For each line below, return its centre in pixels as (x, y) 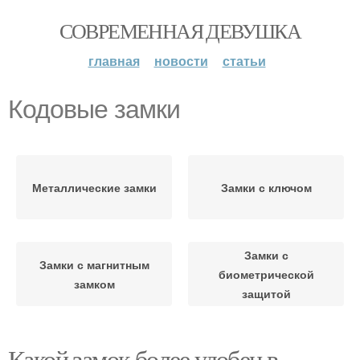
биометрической (266, 274)
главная (114, 61)
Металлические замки (94, 187)
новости (181, 61)
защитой (266, 293)
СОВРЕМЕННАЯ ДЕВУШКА (180, 31)
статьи (244, 61)
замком (94, 284)
